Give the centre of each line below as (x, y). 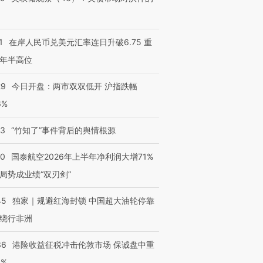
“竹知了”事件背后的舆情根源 (63, 130)
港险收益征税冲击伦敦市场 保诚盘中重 (83, 245)
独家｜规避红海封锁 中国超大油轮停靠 (83, 200)
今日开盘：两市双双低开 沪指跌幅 (75, 86)
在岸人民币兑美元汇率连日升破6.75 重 (80, 42)
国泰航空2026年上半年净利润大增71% (82, 156)
